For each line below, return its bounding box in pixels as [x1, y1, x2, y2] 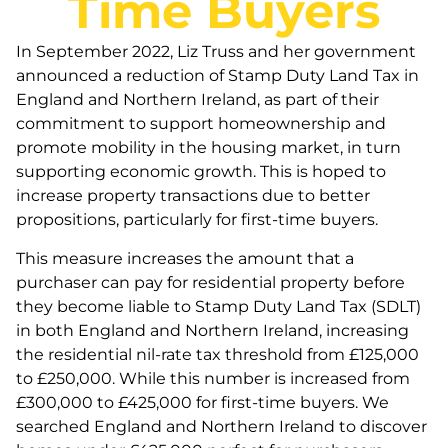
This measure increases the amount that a [16, 248, 354, 268]
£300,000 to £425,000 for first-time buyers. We [16, 392, 389, 412]
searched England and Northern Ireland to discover [16, 416, 427, 436]
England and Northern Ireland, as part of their [16, 90, 379, 110]
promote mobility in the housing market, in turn [16, 138, 401, 158]
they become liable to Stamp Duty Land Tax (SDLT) [16, 296, 421, 316]
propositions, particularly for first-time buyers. [16, 210, 378, 230]
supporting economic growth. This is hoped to [16, 162, 386, 182]
